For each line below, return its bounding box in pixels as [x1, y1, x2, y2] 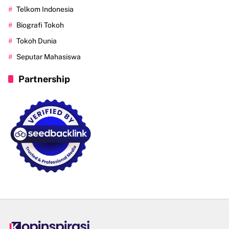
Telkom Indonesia [16, 5, 74, 13]
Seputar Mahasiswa [16, 52, 81, 61]
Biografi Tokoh [16, 20, 64, 29]
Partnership [18, 73, 70, 84]
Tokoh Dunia [16, 36, 57, 45]
